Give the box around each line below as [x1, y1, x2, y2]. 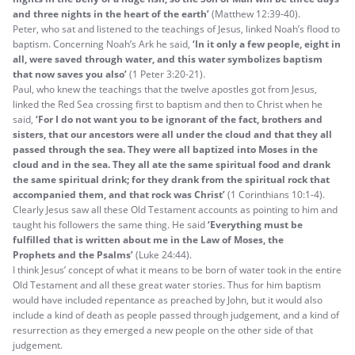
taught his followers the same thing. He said [13, 217, 208, 231]
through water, [85, 52, 155, 66]
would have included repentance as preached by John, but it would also [13, 292, 323, 307]
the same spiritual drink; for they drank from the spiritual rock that [13, 172, 330, 186]
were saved [29, 52, 82, 66]
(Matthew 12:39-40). [209, 6, 300, 21]
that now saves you [13, 67, 103, 81]
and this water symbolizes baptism [157, 52, 323, 66]
